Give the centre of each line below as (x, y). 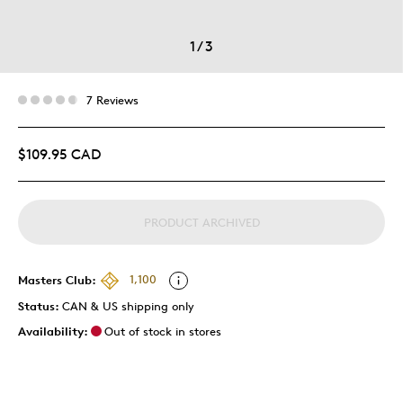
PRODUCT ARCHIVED (201, 222)
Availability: (53, 331)
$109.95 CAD (59, 154)
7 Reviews (112, 99)
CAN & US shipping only (128, 305)
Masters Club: (57, 279)
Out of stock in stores (163, 331)
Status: (40, 305)
